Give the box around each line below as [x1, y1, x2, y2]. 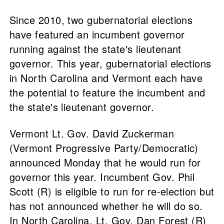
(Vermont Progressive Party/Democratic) [9, 140, 198, 155]
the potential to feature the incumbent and [9, 85, 205, 100]
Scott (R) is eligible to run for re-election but [9, 184, 214, 199]
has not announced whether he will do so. [9, 198, 203, 213]
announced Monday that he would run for [9, 155, 201, 170]
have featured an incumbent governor [9, 27, 185, 42]
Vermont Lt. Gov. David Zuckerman [9, 126, 174, 141]
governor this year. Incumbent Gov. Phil [9, 169, 195, 184]
